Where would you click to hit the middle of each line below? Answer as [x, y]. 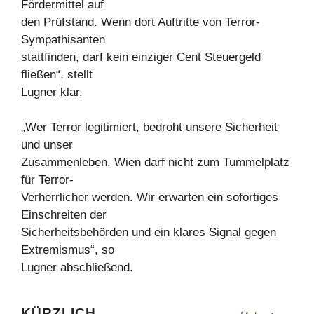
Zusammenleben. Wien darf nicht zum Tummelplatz [155, 163]
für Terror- [47, 180]
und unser [47, 145]
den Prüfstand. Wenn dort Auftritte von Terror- [141, 22]
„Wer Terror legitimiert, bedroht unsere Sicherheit [149, 128]
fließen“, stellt [57, 74]
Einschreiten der [64, 215]
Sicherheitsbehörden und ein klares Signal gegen [149, 233]
